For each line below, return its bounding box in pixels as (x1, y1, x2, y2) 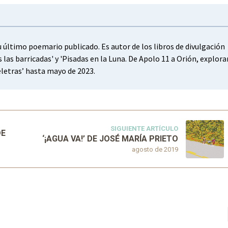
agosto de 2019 (131, 146, 178, 154)
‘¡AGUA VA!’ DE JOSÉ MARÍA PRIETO (42, 134, 178, 144)
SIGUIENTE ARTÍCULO (110, 125, 178, 133)
